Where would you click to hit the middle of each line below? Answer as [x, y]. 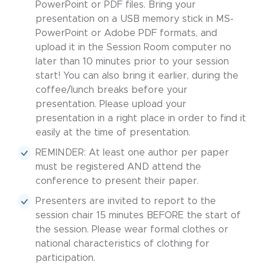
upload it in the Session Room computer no [133, 47]
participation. [65, 258]
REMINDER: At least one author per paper [132, 153]
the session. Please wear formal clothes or [132, 230]
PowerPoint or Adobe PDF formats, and [126, 33]
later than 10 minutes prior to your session [132, 62]
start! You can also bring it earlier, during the [137, 76]
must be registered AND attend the [118, 167]
